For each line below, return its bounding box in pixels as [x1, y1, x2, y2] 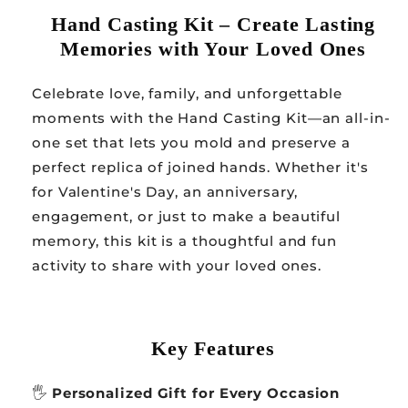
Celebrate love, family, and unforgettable [32, 84, 342, 102]
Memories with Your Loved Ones [60, 36, 366, 60]
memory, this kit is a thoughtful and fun [32, 231, 337, 250]
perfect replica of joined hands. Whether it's [32, 158, 369, 176]
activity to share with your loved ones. [32, 256, 322, 274]
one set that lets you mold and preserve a [32, 133, 351, 151]
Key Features [151, 336, 275, 360]
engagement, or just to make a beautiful [32, 207, 342, 225]
